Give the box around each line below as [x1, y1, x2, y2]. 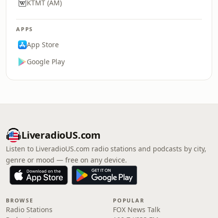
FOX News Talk [113, 205, 160, 214]
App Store [27, 40, 59, 49]
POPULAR [113, 197, 145, 204]
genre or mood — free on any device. [6, 155, 127, 164]
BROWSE [6, 197, 34, 204]
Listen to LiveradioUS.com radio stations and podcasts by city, [6, 144, 206, 153]
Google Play [27, 57, 65, 66]
